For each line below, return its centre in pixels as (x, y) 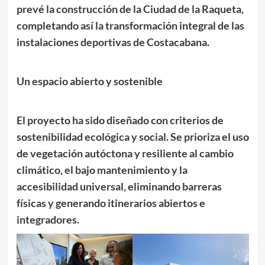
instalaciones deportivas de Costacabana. (113, 42)
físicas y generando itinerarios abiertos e (111, 203)
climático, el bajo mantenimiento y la (102, 169)
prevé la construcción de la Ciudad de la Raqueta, (130, 9)
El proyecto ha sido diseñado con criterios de (120, 120)
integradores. (48, 219)
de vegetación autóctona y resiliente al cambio (125, 153)
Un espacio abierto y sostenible (89, 81)
